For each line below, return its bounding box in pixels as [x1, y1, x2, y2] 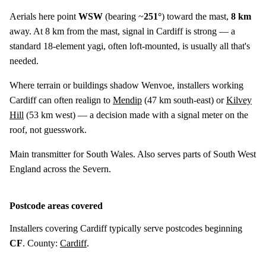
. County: [23, 237, 60, 248]
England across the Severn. [9, 163, 111, 174]
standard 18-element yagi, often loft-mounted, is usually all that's [9, 40, 250, 51]
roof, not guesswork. [9, 124, 87, 135]
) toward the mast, [161, 11, 231, 21]
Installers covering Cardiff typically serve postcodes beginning [9, 223, 242, 233]
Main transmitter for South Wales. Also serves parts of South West [9, 148, 256, 159]
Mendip [113, 94, 142, 105]
